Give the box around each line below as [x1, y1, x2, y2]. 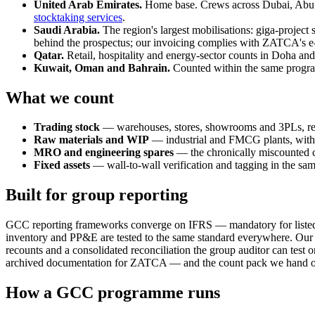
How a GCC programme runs [6, 283, 220, 302]
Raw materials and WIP [34, 134, 149, 146]
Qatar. [34, 49, 64, 61]
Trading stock [34, 121, 100, 134]
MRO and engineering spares [34, 146, 174, 159]
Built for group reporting [6, 186, 188, 205]
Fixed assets [34, 159, 90, 172]
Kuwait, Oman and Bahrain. [34, 61, 170, 74]
